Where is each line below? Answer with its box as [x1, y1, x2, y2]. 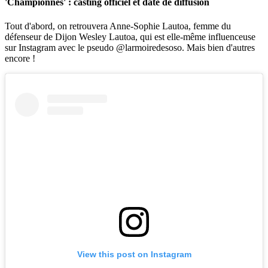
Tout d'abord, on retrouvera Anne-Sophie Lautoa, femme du [5, 20, 231, 31]
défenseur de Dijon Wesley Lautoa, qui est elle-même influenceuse [5, 31, 255, 42]
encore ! [5, 53, 35, 63]
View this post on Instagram [77, 249, 191, 259]
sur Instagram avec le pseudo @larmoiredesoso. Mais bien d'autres [5, 42, 255, 53]
